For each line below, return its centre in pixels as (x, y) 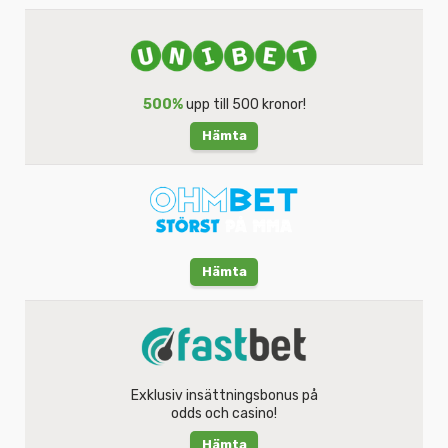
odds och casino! (224, 413)
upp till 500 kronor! (244, 104)
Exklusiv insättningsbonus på (224, 395)
